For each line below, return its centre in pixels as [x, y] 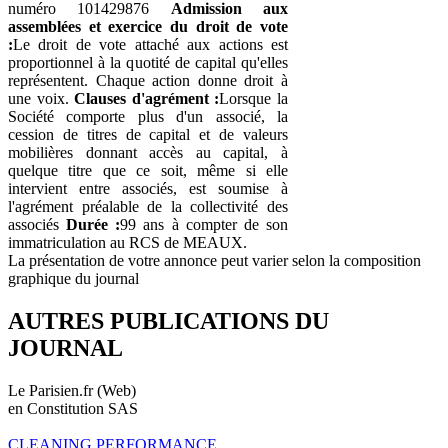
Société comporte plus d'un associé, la [148, 116]
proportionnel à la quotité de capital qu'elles [148, 62]
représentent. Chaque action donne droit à [148, 80]
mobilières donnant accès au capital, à [148, 152]
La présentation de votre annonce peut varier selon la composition [214, 260]
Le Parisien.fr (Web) [72, 390]
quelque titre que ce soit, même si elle [148, 170]
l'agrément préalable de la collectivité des [148, 206]
